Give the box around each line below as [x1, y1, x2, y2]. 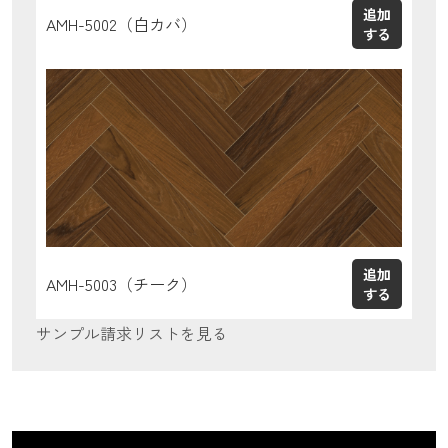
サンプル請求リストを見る [36, 320, 228, 345]
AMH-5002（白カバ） [46, 11, 197, 36]
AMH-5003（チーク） [46, 271, 197, 296]
